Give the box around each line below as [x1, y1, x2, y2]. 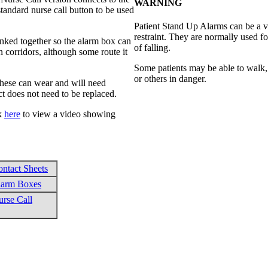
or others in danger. [134, 74, 206, 84]
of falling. [134, 42, 170, 53]
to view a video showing [20, 108, 115, 119]
